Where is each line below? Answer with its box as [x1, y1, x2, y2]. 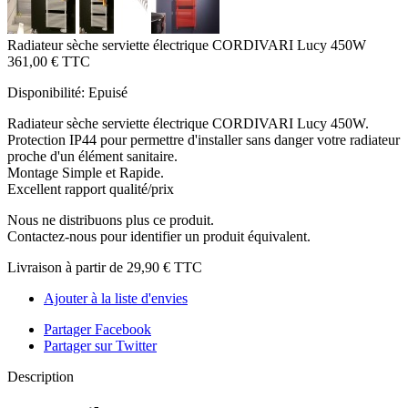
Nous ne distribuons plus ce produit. [7, 211, 214, 228]
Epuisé [88, 84, 127, 100]
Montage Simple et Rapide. [7, 164, 164, 180]
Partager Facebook [44, 321, 151, 337]
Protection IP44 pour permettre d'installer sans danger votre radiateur [7, 131, 400, 148]
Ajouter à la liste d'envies [44, 290, 188, 306]
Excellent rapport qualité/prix [7, 180, 178, 197]
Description [7, 368, 74, 384]
